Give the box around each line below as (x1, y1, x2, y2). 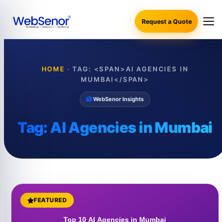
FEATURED (34, 197, 67, 204)
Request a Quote (141, 17, 192, 25)
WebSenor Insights (92, 96, 144, 103)
